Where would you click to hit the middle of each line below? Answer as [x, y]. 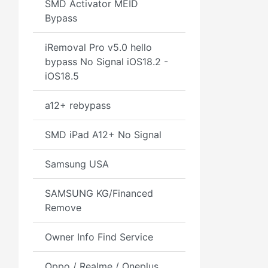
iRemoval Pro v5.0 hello [98, 47]
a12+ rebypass [78, 105]
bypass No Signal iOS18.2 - [106, 62]
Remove [63, 208]
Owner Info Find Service [99, 237]
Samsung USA [77, 164]
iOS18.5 [62, 76]
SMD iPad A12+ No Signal [103, 135]
